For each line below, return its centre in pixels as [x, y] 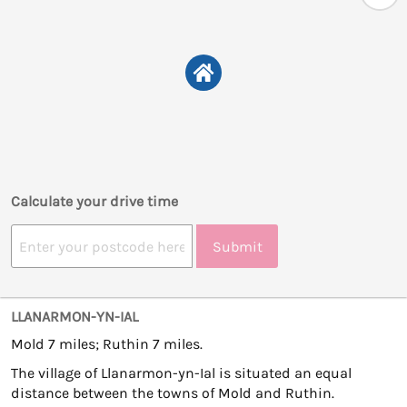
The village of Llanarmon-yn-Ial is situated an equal [181, 373]
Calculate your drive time [94, 202]
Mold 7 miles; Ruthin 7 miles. [107, 344]
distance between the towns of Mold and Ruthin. [173, 393]
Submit [237, 246]
